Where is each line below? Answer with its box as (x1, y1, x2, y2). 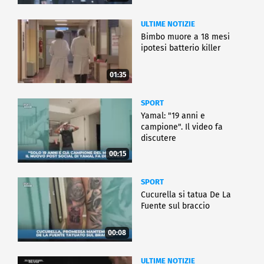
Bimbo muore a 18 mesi (141, 31, 230, 42)
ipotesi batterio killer (141, 42, 220, 53)
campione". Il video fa (141, 121, 223, 132)
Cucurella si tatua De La (141, 189, 231, 200)
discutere (141, 133, 176, 143)
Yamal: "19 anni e (141, 110, 205, 121)
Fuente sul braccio (141, 200, 210, 211)
